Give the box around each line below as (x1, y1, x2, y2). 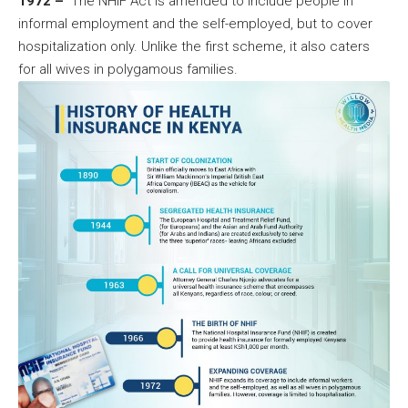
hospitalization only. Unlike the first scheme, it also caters (18, 38, 370, 56)
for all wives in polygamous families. (18, 61, 238, 78)
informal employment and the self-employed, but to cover (18, 15, 372, 33)
